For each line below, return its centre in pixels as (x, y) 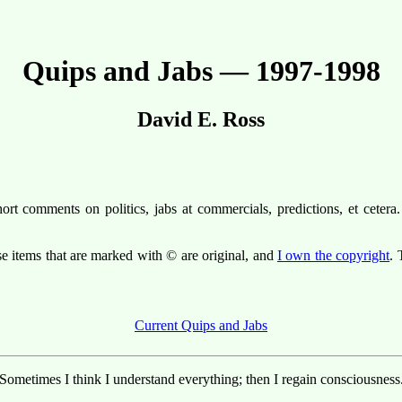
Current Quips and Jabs (201, 325)
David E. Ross (201, 119)
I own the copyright (333, 256)
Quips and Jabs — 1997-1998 (201, 71)
